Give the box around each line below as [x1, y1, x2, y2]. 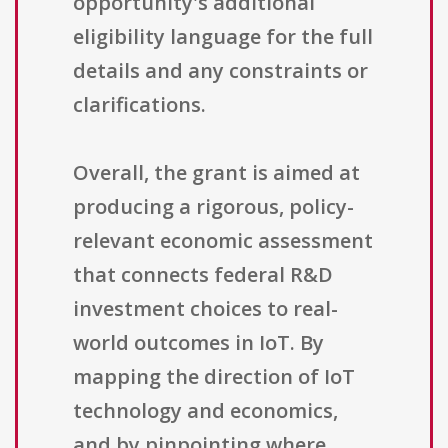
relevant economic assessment [73, 227, 373, 255]
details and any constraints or [73, 57, 368, 85]
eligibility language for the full [73, 23, 373, 51]
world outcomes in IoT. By [73, 329, 324, 357]
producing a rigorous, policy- [73, 193, 354, 221]
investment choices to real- [73, 295, 338, 323]
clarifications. [73, 91, 206, 119]
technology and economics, [73, 397, 338, 425]
